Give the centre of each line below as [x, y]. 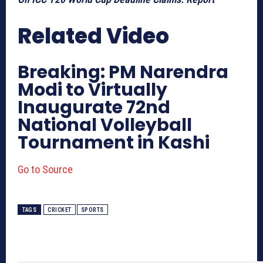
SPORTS [92, 210]
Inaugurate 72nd [94, 107]
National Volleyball [105, 125]
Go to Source [45, 169]
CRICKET [60, 210]
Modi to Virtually [92, 90]
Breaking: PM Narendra [123, 72]
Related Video [93, 36]
